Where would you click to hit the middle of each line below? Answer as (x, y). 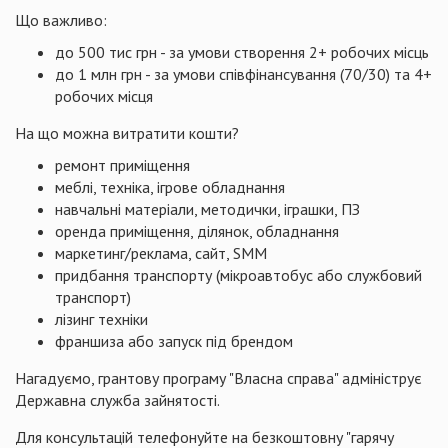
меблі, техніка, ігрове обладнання (170, 187)
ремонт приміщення (122, 165)
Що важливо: (61, 20)
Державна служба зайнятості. (117, 400)
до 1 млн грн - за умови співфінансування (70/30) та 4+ (243, 74)
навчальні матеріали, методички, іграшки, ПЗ (207, 209)
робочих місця (104, 96)
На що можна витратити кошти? (127, 133)
